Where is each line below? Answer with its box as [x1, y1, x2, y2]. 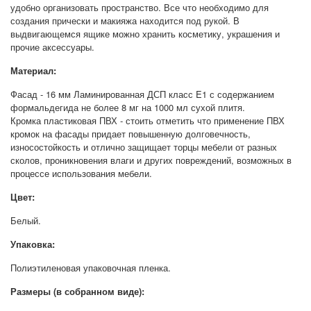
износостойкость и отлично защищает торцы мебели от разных [10, 140, 277, 153]
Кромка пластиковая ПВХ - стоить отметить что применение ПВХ [10, 113, 285, 127]
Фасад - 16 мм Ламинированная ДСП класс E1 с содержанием [10, 87, 274, 101]
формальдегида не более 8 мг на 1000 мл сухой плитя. [10, 100, 245, 114]
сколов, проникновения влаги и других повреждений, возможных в [10, 153, 292, 167]
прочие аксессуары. [10, 40, 94, 53]
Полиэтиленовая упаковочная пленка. [10, 260, 171, 274]
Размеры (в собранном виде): [10, 284, 144, 298]
